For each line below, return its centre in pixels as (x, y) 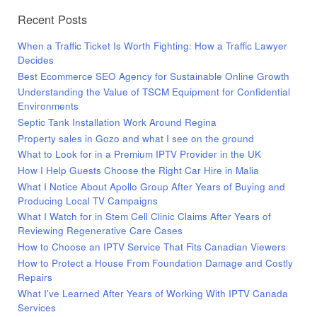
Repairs (35, 277)
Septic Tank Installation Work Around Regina (117, 122)
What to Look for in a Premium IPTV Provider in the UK (139, 154)
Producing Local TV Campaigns (88, 200)
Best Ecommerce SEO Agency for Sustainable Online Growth (154, 76)
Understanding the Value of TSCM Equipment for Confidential (154, 92)
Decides (36, 59)
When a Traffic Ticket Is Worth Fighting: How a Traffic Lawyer (152, 45)
